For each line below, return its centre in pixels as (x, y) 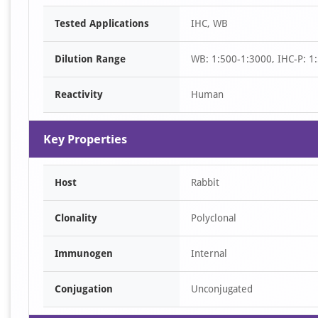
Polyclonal (214, 218)
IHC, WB (209, 23)
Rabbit (205, 182)
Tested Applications (102, 23)
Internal (209, 253)
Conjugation (84, 289)
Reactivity (79, 94)
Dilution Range (90, 59)
